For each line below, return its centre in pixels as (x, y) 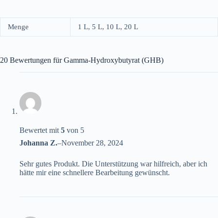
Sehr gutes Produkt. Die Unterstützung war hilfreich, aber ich (113, 164)
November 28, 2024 (92, 143)
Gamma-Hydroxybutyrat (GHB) (114, 60)
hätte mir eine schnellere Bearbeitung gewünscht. (95, 173)
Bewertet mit (40, 130)
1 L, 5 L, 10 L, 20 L (108, 27)
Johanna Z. (38, 143)
